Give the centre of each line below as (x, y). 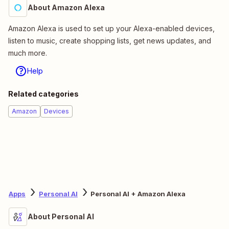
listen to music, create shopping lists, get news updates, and (110, 40)
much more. (28, 53)
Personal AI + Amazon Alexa (138, 194)
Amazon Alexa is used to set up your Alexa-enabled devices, (111, 28)
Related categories (43, 94)
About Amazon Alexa (66, 7)
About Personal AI (61, 216)
